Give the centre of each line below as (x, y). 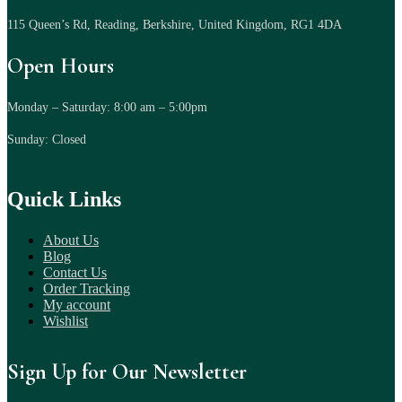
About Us (71, 240)
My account (77, 305)
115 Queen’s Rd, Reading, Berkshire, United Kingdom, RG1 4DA (175, 25)
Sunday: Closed (48, 140)
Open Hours (61, 66)
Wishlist (66, 321)
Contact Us (75, 272)
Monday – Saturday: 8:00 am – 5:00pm (107, 108)
